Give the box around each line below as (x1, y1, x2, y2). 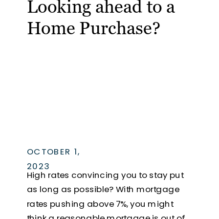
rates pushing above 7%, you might (26, 197, 174, 210)
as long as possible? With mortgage (26, 183, 179, 195)
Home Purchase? (26, 18, 160, 39)
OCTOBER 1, (26, 146, 80, 157)
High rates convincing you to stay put (26, 169, 184, 181)
